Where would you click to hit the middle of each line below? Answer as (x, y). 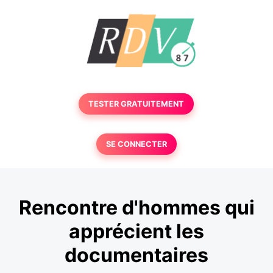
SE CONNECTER (136, 144)
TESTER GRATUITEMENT (136, 104)
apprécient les (136, 232)
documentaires (136, 255)
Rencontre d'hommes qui (136, 208)
